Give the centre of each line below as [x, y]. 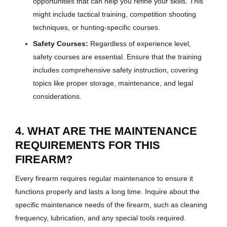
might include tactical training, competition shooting [115, 14]
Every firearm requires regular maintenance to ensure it [104, 179]
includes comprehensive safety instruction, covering [116, 70]
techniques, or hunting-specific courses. [97, 27]
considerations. [57, 96]
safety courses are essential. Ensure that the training [117, 56]
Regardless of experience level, [140, 43]
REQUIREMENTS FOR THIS [88, 145]
